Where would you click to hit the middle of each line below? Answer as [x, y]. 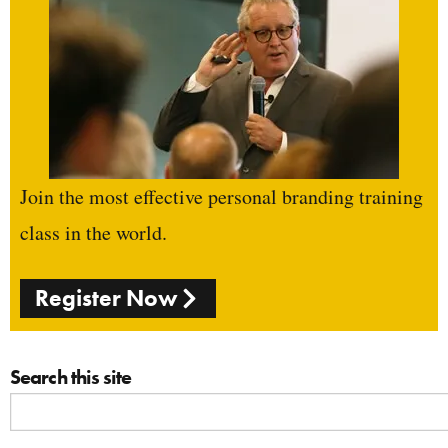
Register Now [106, 298]
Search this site [71, 377]
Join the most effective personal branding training [221, 197]
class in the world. [93, 233]
